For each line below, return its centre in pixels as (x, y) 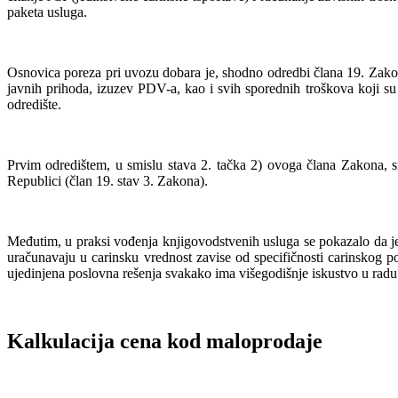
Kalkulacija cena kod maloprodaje (165, 342)
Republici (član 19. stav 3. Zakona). (107, 181)
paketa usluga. (47, 12)
